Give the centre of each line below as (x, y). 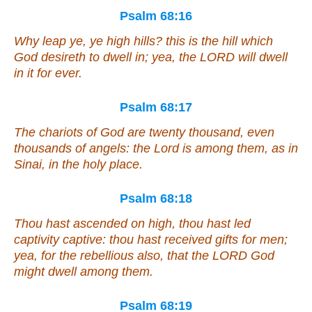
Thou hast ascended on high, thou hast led (132, 224)
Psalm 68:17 (156, 108)
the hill (219, 41)
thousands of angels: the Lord (98, 149)
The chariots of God (71, 133)
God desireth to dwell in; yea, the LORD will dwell (151, 57)
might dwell (47, 272)
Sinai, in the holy (62, 165)
